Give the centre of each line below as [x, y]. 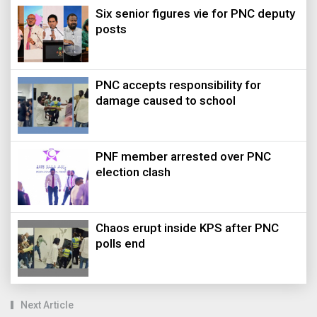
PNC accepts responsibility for [178, 85]
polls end [120, 244]
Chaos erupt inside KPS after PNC [187, 228]
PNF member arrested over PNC [183, 157]
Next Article [47, 305]
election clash [133, 172]
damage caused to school [166, 101]
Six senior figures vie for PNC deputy [195, 14]
